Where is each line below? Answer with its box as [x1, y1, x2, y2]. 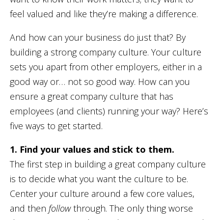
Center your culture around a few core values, [10, 187, 194, 199]
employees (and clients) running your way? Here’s [10, 105, 208, 117]
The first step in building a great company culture [10, 158, 206, 170]
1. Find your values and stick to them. [10, 143, 174, 155]
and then [10, 202, 49, 214]
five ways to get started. [10, 119, 103, 132]
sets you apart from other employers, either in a [10, 60, 202, 73]
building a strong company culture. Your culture [10, 46, 201, 58]
